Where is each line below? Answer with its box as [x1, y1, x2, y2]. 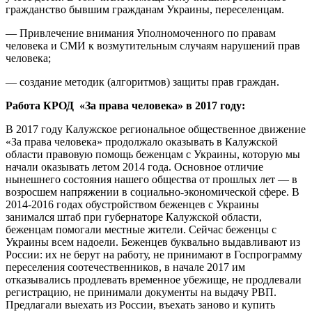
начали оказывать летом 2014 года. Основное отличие [6, 161, 263, 173]
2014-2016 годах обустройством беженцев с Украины [6, 198, 259, 211]
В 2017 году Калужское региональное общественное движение [6, 123, 306, 136]
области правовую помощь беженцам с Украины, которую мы [6, 148, 300, 161]
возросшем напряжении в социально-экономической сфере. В [6, 186, 299, 198]
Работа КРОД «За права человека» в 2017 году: [6, 100, 245, 112]
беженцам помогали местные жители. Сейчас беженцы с [6, 224, 276, 236]
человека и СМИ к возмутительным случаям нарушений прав [6, 40, 300, 52]
